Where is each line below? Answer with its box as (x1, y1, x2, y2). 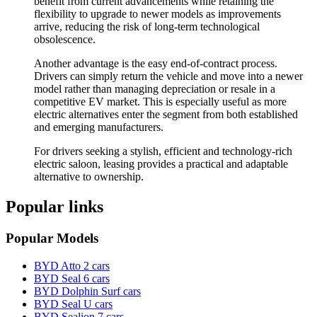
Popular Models (6, 230, 98, 246)
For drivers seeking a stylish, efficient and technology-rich (34, 145, 292, 158)
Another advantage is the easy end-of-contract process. (34, 57, 277, 70)
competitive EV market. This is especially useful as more (34, 96, 287, 108)
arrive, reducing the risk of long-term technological (34, 21, 260, 33)
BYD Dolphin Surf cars (34, 284, 141, 297)
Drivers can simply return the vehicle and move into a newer (34, 70, 303, 83)
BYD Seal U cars (34, 297, 113, 310)
